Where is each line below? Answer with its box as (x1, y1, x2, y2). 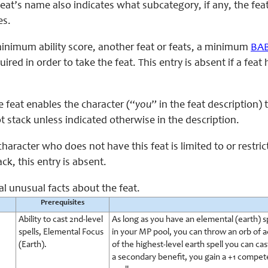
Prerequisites (41, 199, 84, 207)
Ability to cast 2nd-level (19, 215, 103, 224)
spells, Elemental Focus (19, 228, 103, 237)
